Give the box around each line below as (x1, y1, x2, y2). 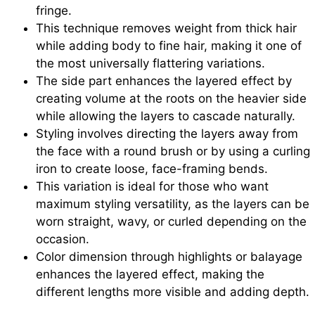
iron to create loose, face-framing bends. (36, 162, 268, 176)
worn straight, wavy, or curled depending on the (36, 214, 307, 229)
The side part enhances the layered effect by (36, 74, 292, 89)
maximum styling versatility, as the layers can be (36, 197, 309, 212)
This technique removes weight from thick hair (36, 21, 297, 36)
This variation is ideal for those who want (36, 179, 269, 194)
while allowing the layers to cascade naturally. (36, 109, 295, 124)
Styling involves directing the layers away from (36, 127, 298, 141)
